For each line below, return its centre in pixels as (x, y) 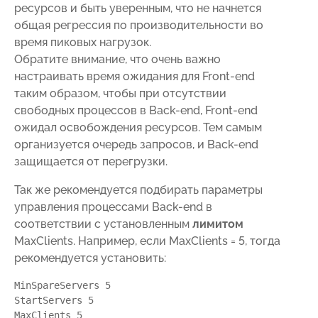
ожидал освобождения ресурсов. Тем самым (138, 127)
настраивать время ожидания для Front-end (135, 76)
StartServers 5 (57, 300)
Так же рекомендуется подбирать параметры (138, 190)
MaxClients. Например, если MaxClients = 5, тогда (147, 241)
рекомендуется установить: (90, 258)
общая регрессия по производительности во (139, 25)
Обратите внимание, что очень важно (117, 59)
